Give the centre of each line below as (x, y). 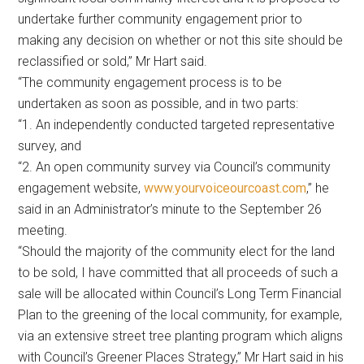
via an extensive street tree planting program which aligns (181, 336)
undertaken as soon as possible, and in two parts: (158, 104)
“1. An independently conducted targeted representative (177, 125)
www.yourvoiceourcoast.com (225, 188)
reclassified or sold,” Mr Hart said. (113, 62)
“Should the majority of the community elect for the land (177, 252)
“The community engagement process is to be (150, 83)
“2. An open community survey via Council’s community (175, 167)
